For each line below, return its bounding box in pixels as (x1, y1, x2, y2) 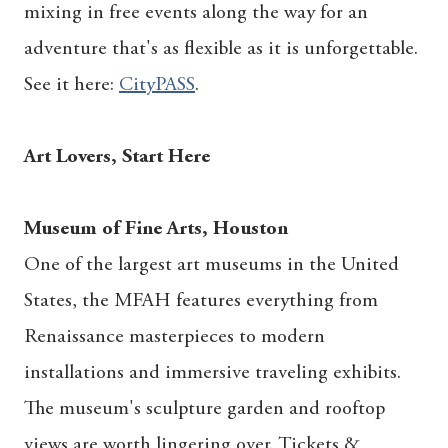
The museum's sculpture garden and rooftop (24, 398, 385, 419)
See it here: (24, 74, 119, 95)
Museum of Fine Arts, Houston (24, 218, 288, 239)
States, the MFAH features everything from (24, 290, 378, 311)
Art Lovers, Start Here (24, 146, 210, 167)
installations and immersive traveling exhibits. (24, 362, 401, 383)
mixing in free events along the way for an (24, 2, 368, 23)
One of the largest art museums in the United (24, 254, 399, 275)
